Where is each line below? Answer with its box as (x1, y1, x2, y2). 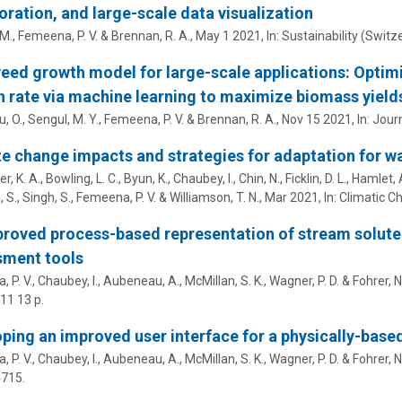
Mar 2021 (264, 190, 319, 205)
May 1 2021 (195, 29, 261, 44)
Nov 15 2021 (281, 112, 352, 127)
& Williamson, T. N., (155, 190, 265, 205)
